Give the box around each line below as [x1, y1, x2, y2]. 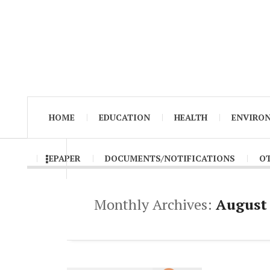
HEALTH [174, 111, 207, 124]
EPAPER [49, 152, 81, 165]
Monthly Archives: [94, 195, 216, 215]
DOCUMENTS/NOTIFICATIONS [105, 152, 235, 165]
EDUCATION [99, 111, 150, 124]
